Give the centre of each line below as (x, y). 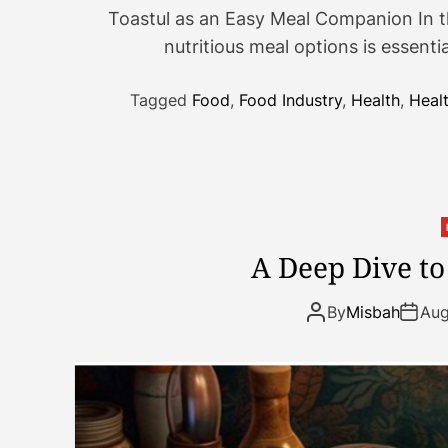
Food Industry (290, 99)
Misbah (373, 311)
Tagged (160, 99)
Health (375, 99)
